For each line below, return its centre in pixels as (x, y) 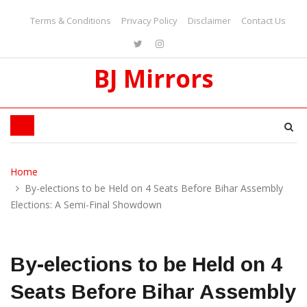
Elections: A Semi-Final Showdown (86, 205)
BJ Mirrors (153, 78)
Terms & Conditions (70, 21)
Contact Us (263, 21)
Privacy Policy (149, 21)
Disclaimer (209, 21)
